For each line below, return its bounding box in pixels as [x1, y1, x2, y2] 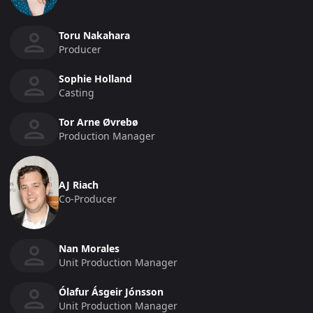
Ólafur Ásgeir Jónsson [59, 284, 163, 298]
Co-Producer [59, 192, 117, 206]
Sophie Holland [59, 71, 132, 85]
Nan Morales [59, 241, 119, 255]
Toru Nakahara [59, 28, 130, 42]
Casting [59, 85, 94, 99]
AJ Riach [59, 178, 99, 192]
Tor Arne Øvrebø [59, 115, 138, 129]
